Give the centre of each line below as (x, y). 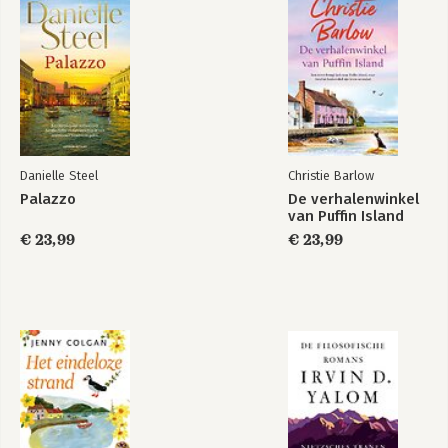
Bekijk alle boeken (81, 183)
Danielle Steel (59, 175)
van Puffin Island (346, 216)
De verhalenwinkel (353, 199)
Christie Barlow (331, 175)
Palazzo (48, 199)
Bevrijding (55, 95)
